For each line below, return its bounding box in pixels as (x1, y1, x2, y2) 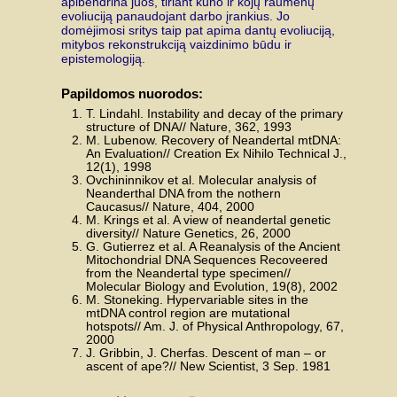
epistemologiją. (61, 51, 145, 66)
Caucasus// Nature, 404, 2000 (86, 199, 254, 214)
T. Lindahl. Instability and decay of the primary (86, 106, 343, 121)
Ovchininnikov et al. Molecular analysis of (86, 173, 316, 187)
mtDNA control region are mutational (86, 306, 290, 320)
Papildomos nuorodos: (61, 87, 203, 102)
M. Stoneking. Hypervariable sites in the (86, 292, 308, 307)
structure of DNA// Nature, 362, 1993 (86, 120, 292, 134)
